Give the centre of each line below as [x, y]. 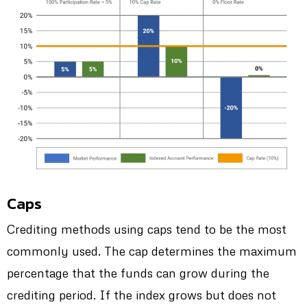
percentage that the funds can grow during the [138, 273]
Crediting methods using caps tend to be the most [147, 229]
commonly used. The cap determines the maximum [152, 251]
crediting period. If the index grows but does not [142, 295]
